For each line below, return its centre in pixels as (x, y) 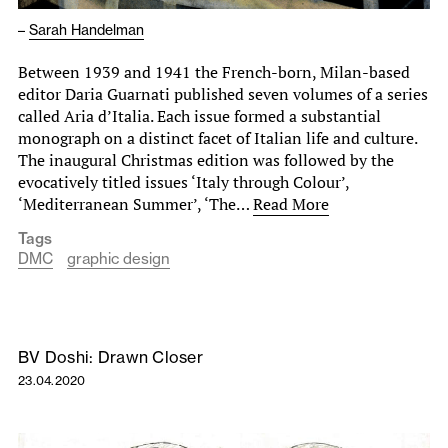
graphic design (118, 258)
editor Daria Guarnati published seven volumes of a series (223, 93)
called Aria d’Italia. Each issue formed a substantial (199, 115)
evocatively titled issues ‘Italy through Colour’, (183, 181)
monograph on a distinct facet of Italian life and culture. (217, 137)
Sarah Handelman (86, 29)
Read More (291, 203)
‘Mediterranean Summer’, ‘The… (135, 203)
